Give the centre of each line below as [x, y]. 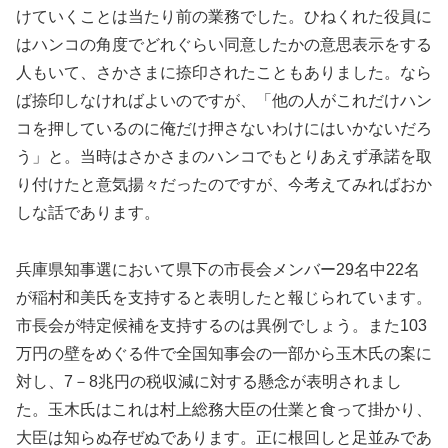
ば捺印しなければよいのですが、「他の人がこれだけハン [224, 101]
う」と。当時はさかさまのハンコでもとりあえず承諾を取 [224, 157]
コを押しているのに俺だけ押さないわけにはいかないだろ [224, 129]
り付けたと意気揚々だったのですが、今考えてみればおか [224, 185]
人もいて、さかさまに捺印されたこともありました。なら [224, 73]
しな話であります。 [88, 213]
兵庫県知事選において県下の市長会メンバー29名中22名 [218, 269]
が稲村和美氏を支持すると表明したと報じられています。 [224, 297]
